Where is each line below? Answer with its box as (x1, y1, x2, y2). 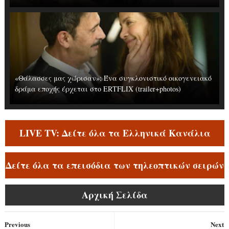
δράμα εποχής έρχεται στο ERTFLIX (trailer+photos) (14, 84, 181, 94)
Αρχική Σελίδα (82, 188, 148, 201)
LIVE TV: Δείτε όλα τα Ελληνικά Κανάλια (19, 126, 211, 140)
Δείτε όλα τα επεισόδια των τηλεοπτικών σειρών (6, 158, 224, 172)
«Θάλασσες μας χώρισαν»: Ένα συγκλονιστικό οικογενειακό (14, 73, 212, 83)
